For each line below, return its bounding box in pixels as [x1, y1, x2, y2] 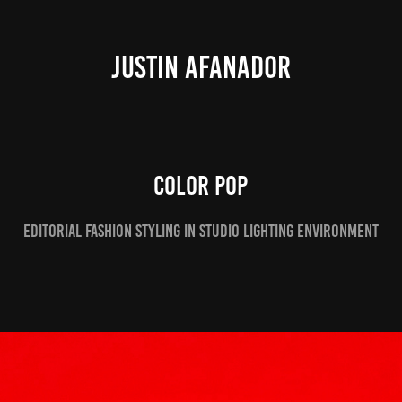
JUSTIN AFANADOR [111, 49, 291, 84]
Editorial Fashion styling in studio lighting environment [22, 221, 379, 240]
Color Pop [153, 171, 249, 200]
